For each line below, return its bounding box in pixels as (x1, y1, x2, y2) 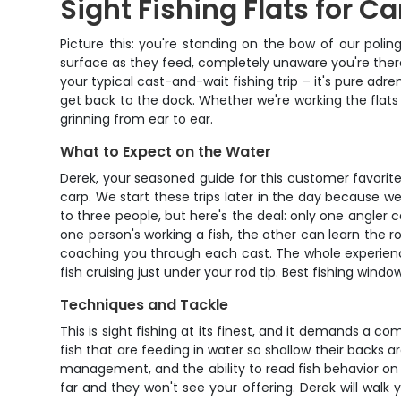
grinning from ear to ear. (60, 110, 214, 128)
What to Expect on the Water (60, 141, 272, 162)
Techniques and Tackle (60, 294, 229, 315)
